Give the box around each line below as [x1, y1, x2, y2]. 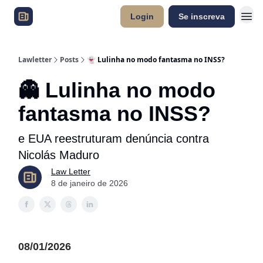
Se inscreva [178, 12, 225, 21]
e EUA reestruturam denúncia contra [18, 132, 209, 145]
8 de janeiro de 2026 [51, 178, 128, 188]
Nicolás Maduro [18, 149, 99, 161]
